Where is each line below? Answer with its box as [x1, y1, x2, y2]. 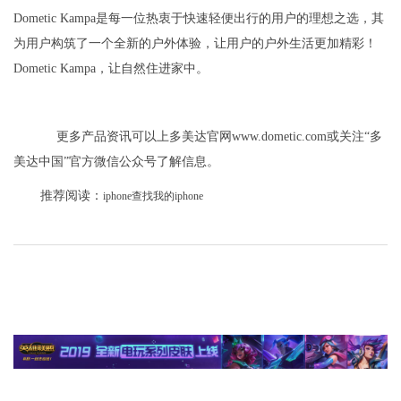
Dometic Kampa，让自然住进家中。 [13, 62, 209, 76]
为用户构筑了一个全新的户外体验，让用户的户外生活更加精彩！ [13, 37, 377, 51]
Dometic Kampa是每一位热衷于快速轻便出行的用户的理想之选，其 [13, 12, 384, 26]
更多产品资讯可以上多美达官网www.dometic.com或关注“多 [56, 130, 382, 144]
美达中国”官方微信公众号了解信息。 [13, 155, 219, 169]
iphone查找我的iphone [103, 190, 203, 203]
